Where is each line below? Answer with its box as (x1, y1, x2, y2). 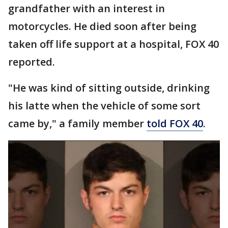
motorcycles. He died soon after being (8, 19, 196, 33)
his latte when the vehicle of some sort (8, 99, 201, 112)
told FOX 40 (147, 117, 203, 130)
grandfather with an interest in (8, 2, 165, 15)
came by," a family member (8, 117, 147, 130)
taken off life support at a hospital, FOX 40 (8, 37, 219, 51)
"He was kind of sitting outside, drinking (8, 81, 210, 95)
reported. (8, 55, 55, 69)
